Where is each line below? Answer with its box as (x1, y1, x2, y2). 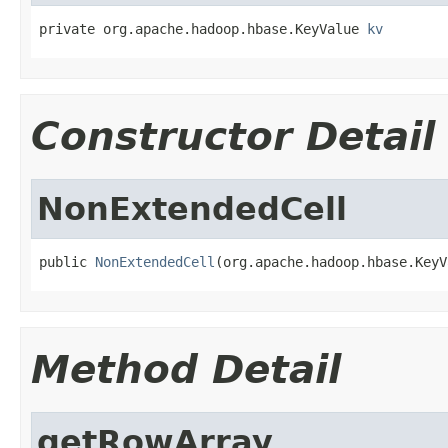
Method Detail (31, 346, 341, 392)
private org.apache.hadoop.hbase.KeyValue (39, 20, 367, 37)
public (39, 253, 95, 270)
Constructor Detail (31, 113, 435, 159)
